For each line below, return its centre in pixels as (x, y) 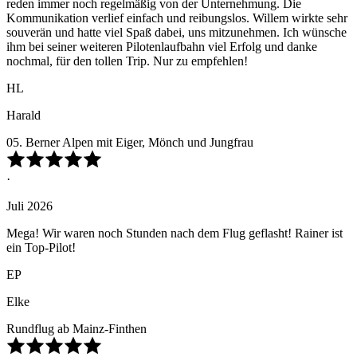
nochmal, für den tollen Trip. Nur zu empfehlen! (127, 61)
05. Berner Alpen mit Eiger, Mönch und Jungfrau (130, 143)
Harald (24, 116)
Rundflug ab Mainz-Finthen (76, 329)
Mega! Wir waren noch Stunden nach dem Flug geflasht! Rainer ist (175, 233)
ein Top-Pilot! (41, 248)
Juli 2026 (29, 206)
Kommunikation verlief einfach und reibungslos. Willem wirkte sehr (177, 18)
